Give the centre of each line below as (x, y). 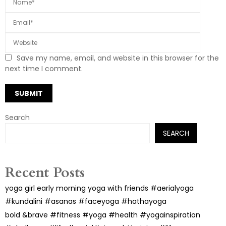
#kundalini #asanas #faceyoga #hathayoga (86, 202)
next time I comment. (44, 69)
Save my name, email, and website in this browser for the (118, 58)
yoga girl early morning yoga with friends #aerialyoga (99, 188)
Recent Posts (45, 173)
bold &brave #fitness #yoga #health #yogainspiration (103, 215)
